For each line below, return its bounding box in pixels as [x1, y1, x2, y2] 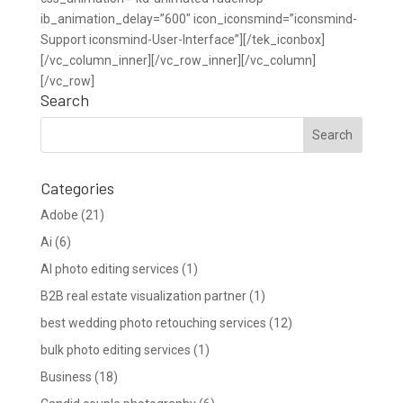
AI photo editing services [40, 262, 179, 276]
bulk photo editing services [40, 343, 191, 357]
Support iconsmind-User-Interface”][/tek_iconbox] [40, 32, 325, 47]
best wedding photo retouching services [40, 316, 266, 330]
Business [40, 370, 92, 384]
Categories [40, 178, 114, 198]
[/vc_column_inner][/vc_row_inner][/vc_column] [40, 53, 316, 67]
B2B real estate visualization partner [40, 289, 246, 303]
